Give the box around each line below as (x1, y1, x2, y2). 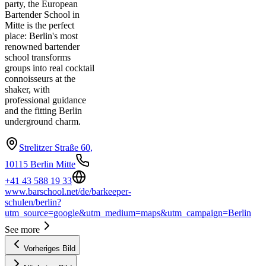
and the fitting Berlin (5, 105, 82, 116)
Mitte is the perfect (5, 20, 74, 30)
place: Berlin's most (5, 30, 78, 41)
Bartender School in (5, 9, 80, 20)
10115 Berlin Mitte (5, 159, 75, 169)
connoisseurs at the (5, 73, 75, 84)
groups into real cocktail (5, 62, 94, 73)
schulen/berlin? (5, 197, 61, 207)
